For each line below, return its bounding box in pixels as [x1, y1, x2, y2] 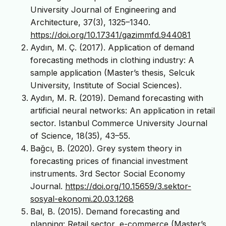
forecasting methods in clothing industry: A [30, 54, 194, 65]
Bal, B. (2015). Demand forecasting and [30, 206, 180, 216]
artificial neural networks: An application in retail [30, 105, 215, 116]
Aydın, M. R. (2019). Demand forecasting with [30, 92, 203, 103]
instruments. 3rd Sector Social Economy [30, 168, 185, 179]
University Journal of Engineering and [30, 4, 176, 15]
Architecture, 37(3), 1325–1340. [30, 17, 150, 27]
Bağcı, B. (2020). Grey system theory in [30, 143, 182, 153]
